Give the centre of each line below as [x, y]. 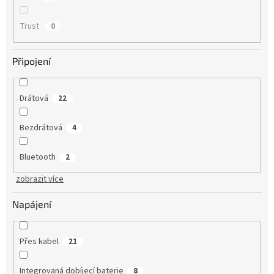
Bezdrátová [41, 128]
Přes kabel [39, 242]
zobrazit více [40, 180]
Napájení [32, 204]
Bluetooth [37, 157]
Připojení [31, 61]
